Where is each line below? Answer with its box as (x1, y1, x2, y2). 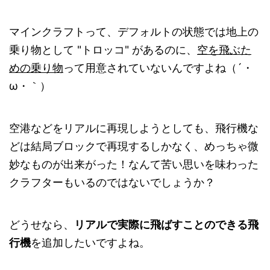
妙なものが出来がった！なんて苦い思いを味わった (9, 158, 259, 171)
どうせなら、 (9, 218, 74, 231)
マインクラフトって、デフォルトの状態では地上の (9, 25, 259, 39)
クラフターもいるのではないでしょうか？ (9, 176, 215, 189)
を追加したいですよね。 (31, 236, 150, 250)
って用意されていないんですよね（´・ (63, 61, 253, 75)
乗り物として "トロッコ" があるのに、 (9, 43, 197, 57)
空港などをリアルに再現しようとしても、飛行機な (9, 122, 259, 135)
